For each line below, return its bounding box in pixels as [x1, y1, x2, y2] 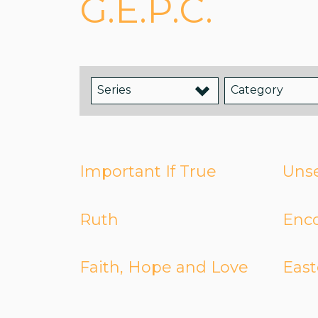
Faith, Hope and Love [79, 258, 248, 278]
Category [231, 83, 283, 97]
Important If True [79, 162, 216, 182]
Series [97, 83, 131, 97]
